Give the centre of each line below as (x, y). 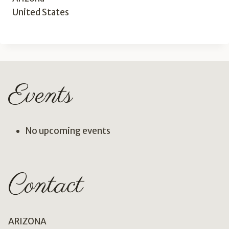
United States (41, 12)
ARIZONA (27, 221)
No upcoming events (68, 131)
